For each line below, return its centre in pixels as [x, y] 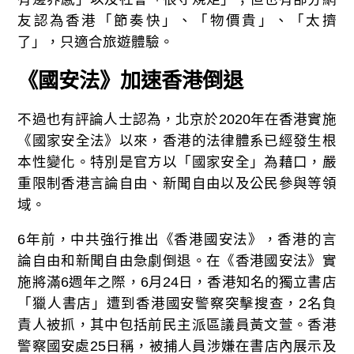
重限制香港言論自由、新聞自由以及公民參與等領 [177, 183]
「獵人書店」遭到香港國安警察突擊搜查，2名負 [177, 304]
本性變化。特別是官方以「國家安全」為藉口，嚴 [177, 162]
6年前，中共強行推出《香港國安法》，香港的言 [177, 240]
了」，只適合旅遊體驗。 [96, 41]
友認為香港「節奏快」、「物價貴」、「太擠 [177, 20]
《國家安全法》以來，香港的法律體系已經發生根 [177, 140]
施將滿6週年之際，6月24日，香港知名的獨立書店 [177, 282]
